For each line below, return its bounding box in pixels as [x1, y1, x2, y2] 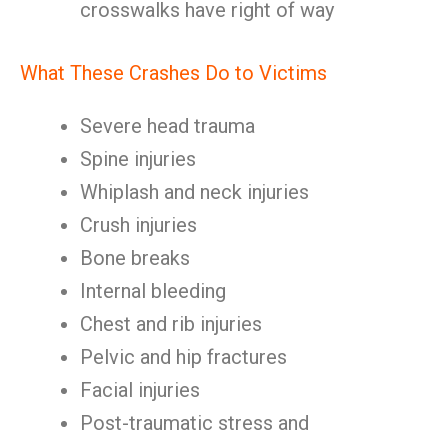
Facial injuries [80, 378, 200, 402]
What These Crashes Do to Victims [20, 61, 327, 85]
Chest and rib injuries [80, 312, 262, 336]
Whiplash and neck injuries [80, 180, 309, 204]
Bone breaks [80, 246, 190, 270]
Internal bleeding [80, 279, 226, 303]
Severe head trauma [80, 114, 255, 138]
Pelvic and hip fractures [80, 345, 287, 369]
